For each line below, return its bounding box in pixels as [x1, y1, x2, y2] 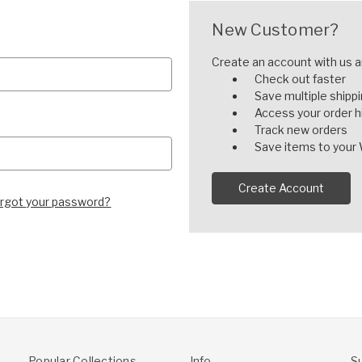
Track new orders [255, 122, 348, 137]
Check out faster [255, 71, 347, 86]
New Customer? [212, 19, 339, 40]
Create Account [238, 180, 325, 195]
